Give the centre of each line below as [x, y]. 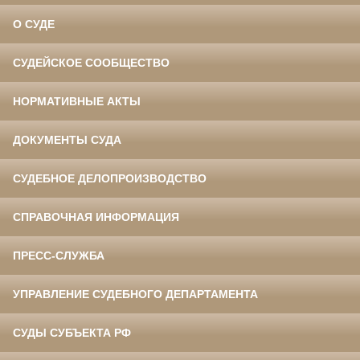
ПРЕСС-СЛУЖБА [59, 256]
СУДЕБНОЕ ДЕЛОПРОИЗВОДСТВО [110, 179]
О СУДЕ [34, 25]
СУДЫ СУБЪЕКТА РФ [72, 333]
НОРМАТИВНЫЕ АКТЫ [77, 102]
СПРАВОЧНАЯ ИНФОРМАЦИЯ [96, 217]
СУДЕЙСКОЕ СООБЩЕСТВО [91, 63]
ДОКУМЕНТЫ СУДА [67, 140]
